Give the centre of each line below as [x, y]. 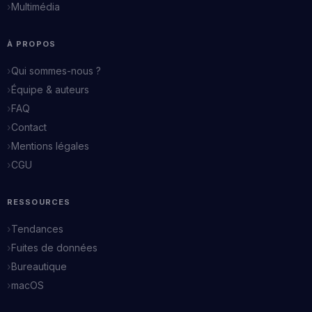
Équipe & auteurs [50, 89]
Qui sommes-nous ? [56, 70]
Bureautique [39, 266]
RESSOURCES [39, 202]
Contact [29, 127]
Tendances [37, 228]
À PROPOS [31, 44]
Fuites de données [54, 247]
